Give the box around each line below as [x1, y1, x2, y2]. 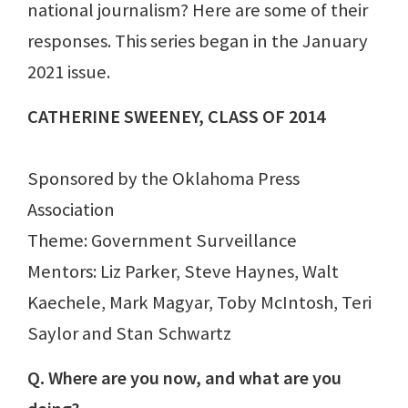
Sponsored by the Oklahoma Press [27, 166, 300, 190]
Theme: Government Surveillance [27, 228, 297, 252]
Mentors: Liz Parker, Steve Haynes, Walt [27, 259, 339, 283]
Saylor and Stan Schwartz [27, 321, 231, 345]
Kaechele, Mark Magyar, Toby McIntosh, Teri [27, 290, 372, 314]
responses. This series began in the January [27, 28, 368, 53]
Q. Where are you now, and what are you [27, 365, 342, 390]
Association [27, 197, 115, 221]
